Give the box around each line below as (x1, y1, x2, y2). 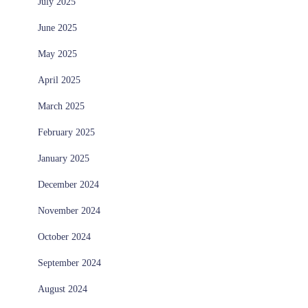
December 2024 (38, 179, 99, 190)
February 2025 (38, 127, 95, 138)
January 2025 (38, 153, 89, 164)
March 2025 (38, 101, 85, 112)
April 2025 (38, 75, 80, 86)
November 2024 (38, 206, 100, 217)
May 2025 (38, 49, 77, 60)
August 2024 (38, 284, 87, 295)
